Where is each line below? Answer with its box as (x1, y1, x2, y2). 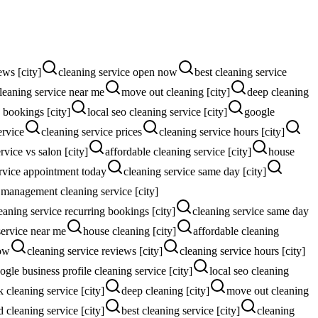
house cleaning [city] (83, 224, 176, 237)
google (244, 105, 275, 118)
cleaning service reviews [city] (27, 244, 163, 257)
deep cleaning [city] (121, 284, 209, 297)
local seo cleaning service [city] (87, 105, 227, 118)
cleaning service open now (58, 65, 177, 78)
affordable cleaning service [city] (105, 145, 251, 158)
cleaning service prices (41, 125, 142, 138)
